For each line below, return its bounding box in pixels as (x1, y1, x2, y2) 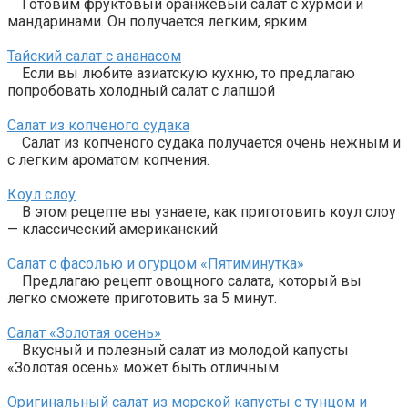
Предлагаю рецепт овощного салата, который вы (7, 272, 362, 291)
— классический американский (7, 220, 218, 239)
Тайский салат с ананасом (7, 47, 181, 66)
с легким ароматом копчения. (7, 151, 209, 169)
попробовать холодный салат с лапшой (7, 82, 275, 100)
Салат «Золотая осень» (7, 324, 161, 342)
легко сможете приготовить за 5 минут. (7, 290, 277, 308)
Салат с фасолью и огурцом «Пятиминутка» (7, 255, 304, 273)
